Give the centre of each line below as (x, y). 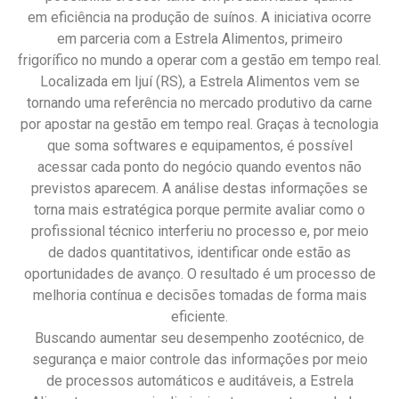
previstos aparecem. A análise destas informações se (199, 188)
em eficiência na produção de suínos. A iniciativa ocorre (199, 17)
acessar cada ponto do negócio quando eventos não (199, 167)
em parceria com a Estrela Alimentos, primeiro (199, 39)
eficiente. (199, 317)
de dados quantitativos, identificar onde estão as (199, 252)
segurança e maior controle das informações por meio (199, 359)
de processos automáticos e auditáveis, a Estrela (199, 381)
